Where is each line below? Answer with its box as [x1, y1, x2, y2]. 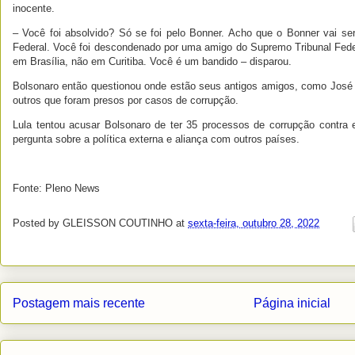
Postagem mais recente [13, 296, 145, 311]
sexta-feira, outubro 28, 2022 [188, 217, 319, 230]
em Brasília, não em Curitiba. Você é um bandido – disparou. [13, 55, 292, 68]
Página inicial [254, 296, 330, 311]
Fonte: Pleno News [13, 182, 103, 195]
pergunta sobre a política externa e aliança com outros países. [13, 133, 300, 146]
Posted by [13, 217, 63, 230]
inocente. [13, 2, 55, 15]
